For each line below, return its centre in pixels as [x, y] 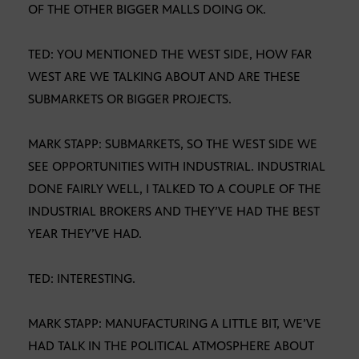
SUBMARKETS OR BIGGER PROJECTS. [130, 99]
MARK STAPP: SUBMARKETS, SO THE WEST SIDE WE [173, 144]
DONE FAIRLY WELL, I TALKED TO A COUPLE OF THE [175, 189]
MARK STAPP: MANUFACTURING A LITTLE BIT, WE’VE [175, 324]
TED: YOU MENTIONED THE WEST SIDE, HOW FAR [170, 54]
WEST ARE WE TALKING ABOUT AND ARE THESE [164, 77]
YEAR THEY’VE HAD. [85, 234]
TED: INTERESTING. [82, 279]
